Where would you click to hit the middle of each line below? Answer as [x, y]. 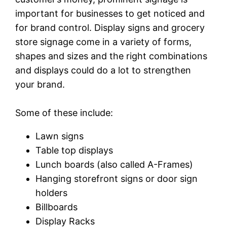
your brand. [40, 84]
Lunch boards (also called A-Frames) [115, 164]
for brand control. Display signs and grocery [110, 27]
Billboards [57, 207]
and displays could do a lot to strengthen [103, 70]
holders [52, 193]
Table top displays [74, 150]
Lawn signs [60, 136]
